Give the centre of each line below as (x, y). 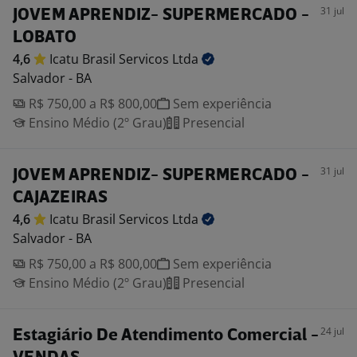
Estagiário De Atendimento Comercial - (166, 336)
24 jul (332, 331)
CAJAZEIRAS (60, 198)
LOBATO (45, 38)
